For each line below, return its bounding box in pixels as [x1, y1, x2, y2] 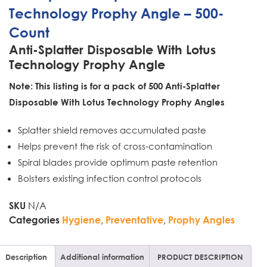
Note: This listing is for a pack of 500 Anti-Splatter [9, 80, 220, 91]
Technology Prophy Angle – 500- [9, 5, 224, 21]
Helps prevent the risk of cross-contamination [18, 140, 212, 152]
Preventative [105, 214, 163, 225]
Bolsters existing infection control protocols [18, 172, 201, 184]
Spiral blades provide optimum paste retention [18, 156, 218, 168]
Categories [9, 214, 60, 225]
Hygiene [62, 214, 101, 225]
